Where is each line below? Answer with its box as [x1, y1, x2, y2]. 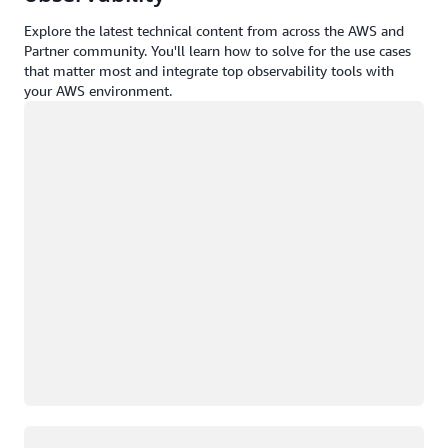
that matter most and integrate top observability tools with [24, 62, 394, 80]
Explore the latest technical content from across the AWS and [24, 22, 404, 40]
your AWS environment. [24, 82, 172, 100]
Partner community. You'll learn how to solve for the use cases [24, 42, 411, 60]
